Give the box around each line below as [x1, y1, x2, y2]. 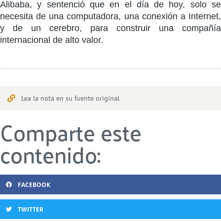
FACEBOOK [18, 180, 50, 189]
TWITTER [18, 205, 43, 214]
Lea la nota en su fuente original [21, 94, 119, 103]
